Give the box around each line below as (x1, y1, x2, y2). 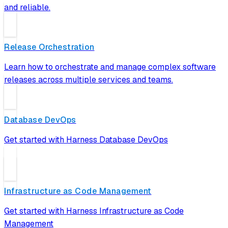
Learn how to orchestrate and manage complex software (4, 62, 216, 73)
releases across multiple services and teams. (4, 74, 173, 85)
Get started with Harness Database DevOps (4, 134, 168, 145)
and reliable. (4, 2, 50, 13)
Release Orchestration (4, 42, 95, 53)
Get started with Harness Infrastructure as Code (4, 205, 184, 216)
